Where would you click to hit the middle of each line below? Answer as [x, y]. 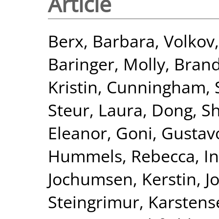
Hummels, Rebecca [121, 155]
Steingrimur [94, 201]
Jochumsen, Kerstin [122, 178]
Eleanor [77, 132]
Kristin [73, 87]
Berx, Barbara [101, 41]
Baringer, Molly [107, 64]
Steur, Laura [95, 109]
